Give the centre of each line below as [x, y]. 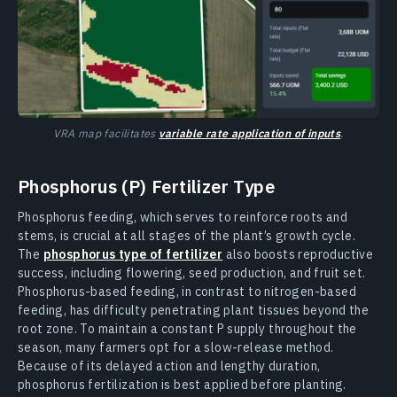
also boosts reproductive [298, 255]
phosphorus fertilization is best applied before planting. [182, 385]
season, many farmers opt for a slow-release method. [176, 348]
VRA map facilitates [106, 133]
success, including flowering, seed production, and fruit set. [192, 273]
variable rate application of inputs [250, 133]
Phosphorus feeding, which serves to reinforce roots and [183, 218]
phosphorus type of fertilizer [133, 255]
